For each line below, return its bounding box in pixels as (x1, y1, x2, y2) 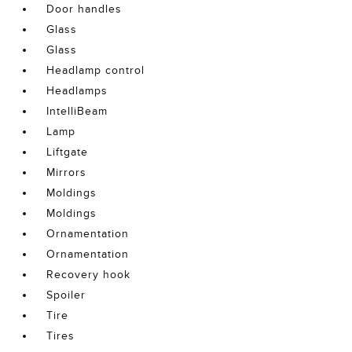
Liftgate (46, 146, 89, 159)
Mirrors (46, 167, 87, 179)
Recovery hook (46, 269, 131, 281)
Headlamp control (46, 64, 145, 77)
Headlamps (46, 85, 108, 97)
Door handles (46, 3, 123, 16)
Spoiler (46, 289, 86, 302)
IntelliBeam (46, 105, 108, 118)
